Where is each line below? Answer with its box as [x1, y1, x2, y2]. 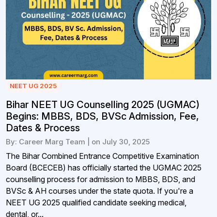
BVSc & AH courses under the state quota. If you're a [6, 186, 193, 196]
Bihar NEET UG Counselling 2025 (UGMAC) [6, 98, 200, 110]
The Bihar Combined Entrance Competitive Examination [6, 151, 199, 161]
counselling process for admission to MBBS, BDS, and [6, 174, 195, 184]
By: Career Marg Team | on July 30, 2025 [6, 137, 150, 146]
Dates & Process [6, 122, 80, 134]
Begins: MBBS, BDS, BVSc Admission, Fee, [6, 110, 199, 122]
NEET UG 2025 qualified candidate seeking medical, [6, 197, 186, 207]
